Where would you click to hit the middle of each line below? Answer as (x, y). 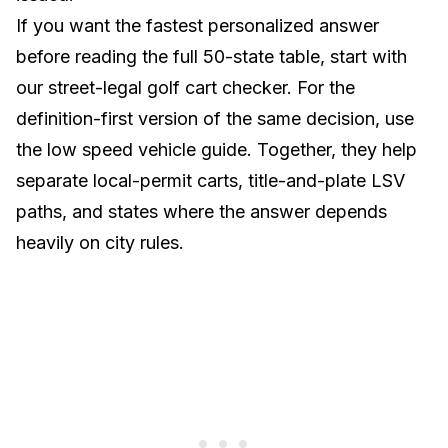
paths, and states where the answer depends (201, 211)
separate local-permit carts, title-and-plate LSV (210, 180)
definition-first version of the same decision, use (215, 118)
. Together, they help (332, 149)
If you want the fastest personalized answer (197, 25)
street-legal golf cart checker (167, 87)
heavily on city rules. (100, 242)
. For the (321, 87)
